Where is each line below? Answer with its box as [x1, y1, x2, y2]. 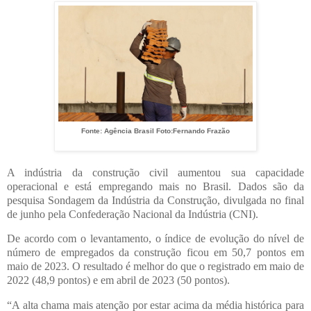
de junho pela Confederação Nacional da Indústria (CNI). [7, 208, 258, 220]
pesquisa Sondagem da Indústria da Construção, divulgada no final [7, 194, 304, 206]
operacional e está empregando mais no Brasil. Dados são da [7, 180, 304, 192]
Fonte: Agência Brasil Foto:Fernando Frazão [81, 126, 230, 135]
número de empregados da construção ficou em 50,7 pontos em [7, 246, 304, 259]
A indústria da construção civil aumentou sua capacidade [7, 166, 304, 178]
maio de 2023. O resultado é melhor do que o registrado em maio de [7, 260, 304, 273]
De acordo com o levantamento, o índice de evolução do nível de [7, 233, 304, 245]
